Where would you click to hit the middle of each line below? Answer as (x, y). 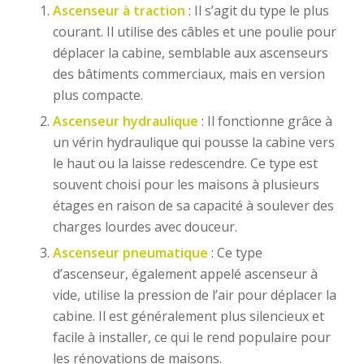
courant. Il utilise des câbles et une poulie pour (194, 32)
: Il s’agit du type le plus (257, 11)
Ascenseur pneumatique (130, 253)
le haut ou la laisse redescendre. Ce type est (185, 164)
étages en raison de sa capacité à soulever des (193, 206)
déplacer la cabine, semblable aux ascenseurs (190, 53)
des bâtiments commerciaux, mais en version (188, 74)
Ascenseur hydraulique (125, 121)
